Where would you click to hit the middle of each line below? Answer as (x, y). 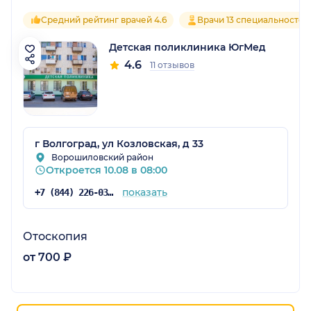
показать (144, 193)
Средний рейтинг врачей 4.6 (104, 20)
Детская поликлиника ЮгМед (187, 48)
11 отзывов (172, 65)
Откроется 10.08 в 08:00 (107, 170)
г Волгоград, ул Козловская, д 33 (119, 144)
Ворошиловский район (102, 158)
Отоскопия (55, 237)
